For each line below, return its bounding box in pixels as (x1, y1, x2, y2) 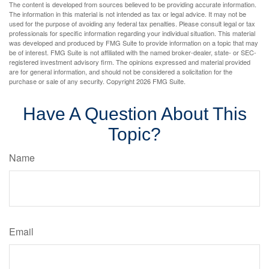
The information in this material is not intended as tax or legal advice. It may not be (9, 9, 246, 19)
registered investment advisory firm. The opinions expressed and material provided (9, 57, 250, 67)
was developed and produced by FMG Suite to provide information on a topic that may (9, 38, 258, 47)
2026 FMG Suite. (136, 76, 186, 86)
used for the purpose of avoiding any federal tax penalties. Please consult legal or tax (9, 19, 255, 28)
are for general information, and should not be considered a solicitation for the (9, 67, 232, 76)
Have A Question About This (22, 104, 247, 124)
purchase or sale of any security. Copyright (9, 76, 136, 86)
